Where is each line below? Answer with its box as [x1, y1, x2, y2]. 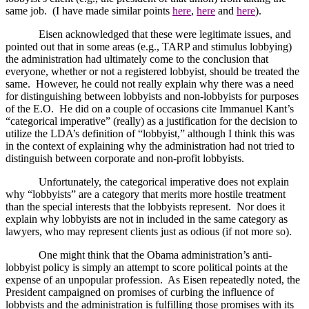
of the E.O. [6, 103, 54, 115]
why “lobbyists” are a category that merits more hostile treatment [6, 188, 286, 201]
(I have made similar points [52, 5, 172, 17]
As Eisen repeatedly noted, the [168, 274, 300, 286]
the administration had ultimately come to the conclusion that [6, 53, 268, 66]
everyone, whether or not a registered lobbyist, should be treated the [6, 66, 299, 78]
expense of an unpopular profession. [6, 274, 163, 286]
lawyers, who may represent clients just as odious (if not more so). [6, 226, 292, 238]
